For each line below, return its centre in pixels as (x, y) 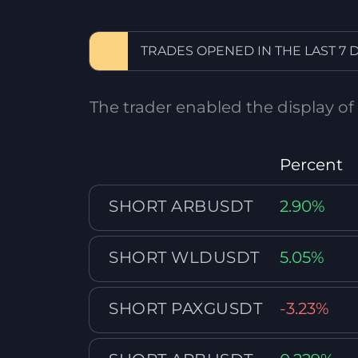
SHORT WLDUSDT (184, 257)
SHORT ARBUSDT (181, 206)
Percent (312, 165)
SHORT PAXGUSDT (185, 308)
